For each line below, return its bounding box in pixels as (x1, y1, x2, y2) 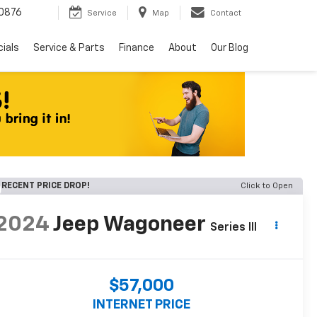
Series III (209, 221, 257, 234)
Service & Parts (33, 43, 105, 54)
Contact (210, 9, 241, 18)
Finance (119, 43, 154, 54)
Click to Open (241, 181, 293, 190)
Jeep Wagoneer (52, 214, 206, 236)
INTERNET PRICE (92, 298, 190, 311)
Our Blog (211, 43, 248, 54)
